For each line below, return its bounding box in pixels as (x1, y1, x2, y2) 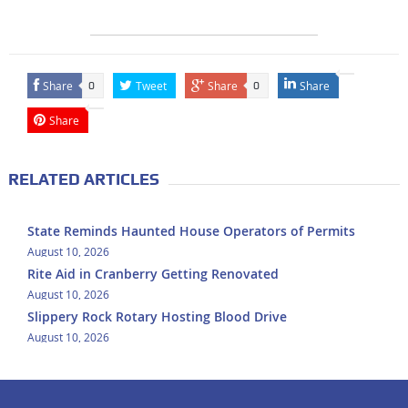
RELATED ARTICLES (7, 168, 159, 189)
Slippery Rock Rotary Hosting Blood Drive (26, 307, 287, 325)
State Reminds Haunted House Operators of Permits (26, 221, 355, 240)
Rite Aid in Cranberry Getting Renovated (26, 264, 279, 282)
